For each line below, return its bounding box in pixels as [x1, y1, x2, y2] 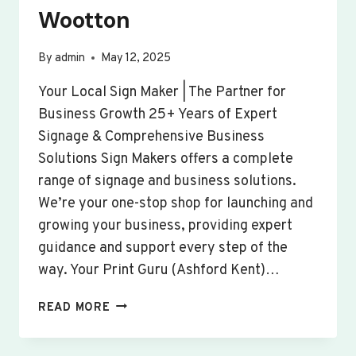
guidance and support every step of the [38, 238, 288, 257]
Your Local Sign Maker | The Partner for [38, 83, 286, 102]
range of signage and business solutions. [38, 172, 296, 191]
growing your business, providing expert [38, 216, 292, 235]
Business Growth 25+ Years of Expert [38, 105, 277, 124]
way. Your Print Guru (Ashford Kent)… [38, 261, 280, 280]
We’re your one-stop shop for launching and [38, 194, 313, 213]
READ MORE [38, 300, 110, 315]
